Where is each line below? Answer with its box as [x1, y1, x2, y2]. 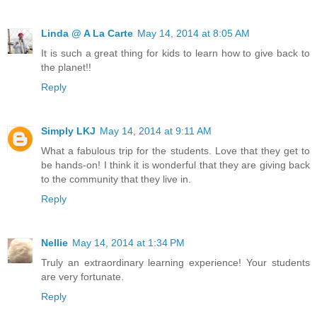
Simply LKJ [41, 125, 96, 137]
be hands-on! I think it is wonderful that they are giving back [41, 158, 310, 171]
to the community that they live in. [41, 173, 191, 185]
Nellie [41, 236, 68, 248]
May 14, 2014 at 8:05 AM [137, 27, 250, 39]
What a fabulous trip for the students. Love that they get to [41, 144, 310, 156]
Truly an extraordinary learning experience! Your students [41, 256, 310, 268]
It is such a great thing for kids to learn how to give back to [41, 47, 310, 59]
